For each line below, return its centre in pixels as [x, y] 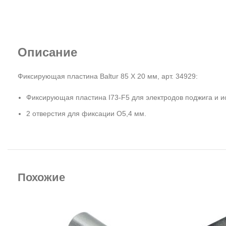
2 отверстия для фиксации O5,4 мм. [86, 114]
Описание [47, 52]
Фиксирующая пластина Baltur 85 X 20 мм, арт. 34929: [108, 76]
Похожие [41, 177]
